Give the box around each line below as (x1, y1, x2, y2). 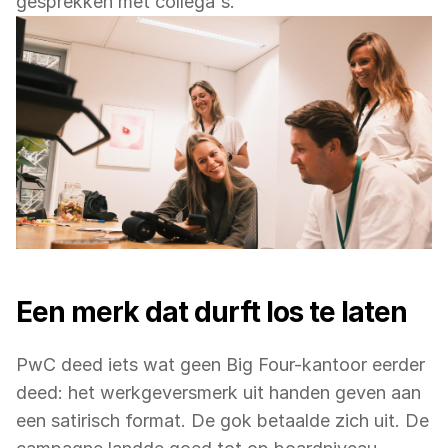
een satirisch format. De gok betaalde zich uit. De (16, 410, 429, 432)
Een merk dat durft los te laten (16, 295, 407, 330)
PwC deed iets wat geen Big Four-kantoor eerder (16, 354, 425, 376)
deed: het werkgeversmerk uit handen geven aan (16, 382, 421, 404)
